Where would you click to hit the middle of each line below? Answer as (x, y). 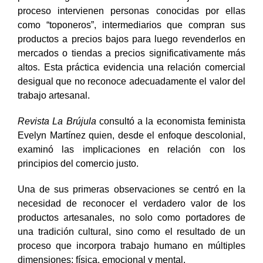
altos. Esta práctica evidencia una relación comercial (131, 67)
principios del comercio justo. (79, 163)
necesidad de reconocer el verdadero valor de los (131, 203)
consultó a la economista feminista (171, 121)
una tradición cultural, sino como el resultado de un (131, 231)
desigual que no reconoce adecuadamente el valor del (131, 81)
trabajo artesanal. (55, 95)
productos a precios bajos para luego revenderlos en (131, 39)
